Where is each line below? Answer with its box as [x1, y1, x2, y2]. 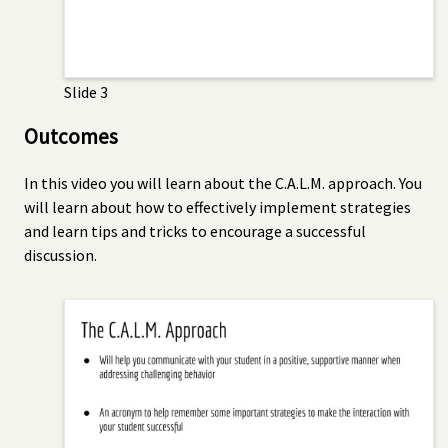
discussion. [24, 244, 97, 265]
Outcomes [24, 122, 118, 150]
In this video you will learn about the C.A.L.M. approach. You [24, 172, 422, 193]
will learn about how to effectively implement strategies [24, 196, 411, 217]
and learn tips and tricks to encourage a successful [24, 220, 366, 241]
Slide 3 [64, 81, 108, 102]
